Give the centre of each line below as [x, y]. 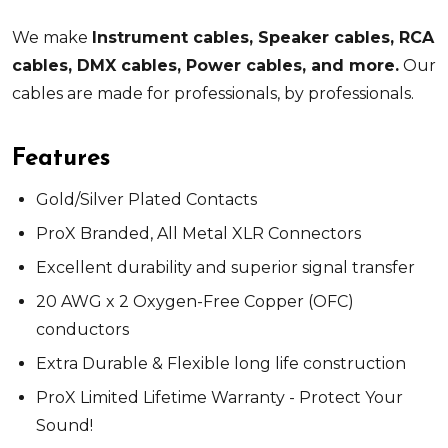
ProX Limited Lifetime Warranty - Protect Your [219, 397]
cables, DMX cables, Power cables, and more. [205, 65]
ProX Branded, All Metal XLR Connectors [198, 233]
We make [52, 37]
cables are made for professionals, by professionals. [217, 93]
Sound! [64, 425]
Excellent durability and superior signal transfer [225, 267]
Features [61, 158]
